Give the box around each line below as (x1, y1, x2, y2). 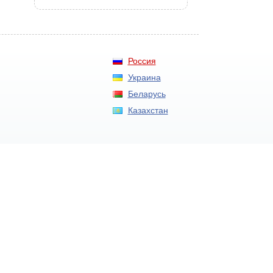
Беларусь (127, 89, 166, 99)
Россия (127, 56, 156, 66)
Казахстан (127, 105, 168, 115)
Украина (127, 73, 161, 82)
